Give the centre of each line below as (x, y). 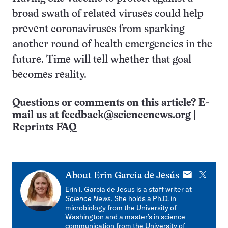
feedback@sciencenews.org (126, 115)
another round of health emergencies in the (112, 45)
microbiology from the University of (121, 208)
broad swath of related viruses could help (108, 14)
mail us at (37, 115)
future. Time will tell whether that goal (102, 60)
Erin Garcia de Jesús (136, 176)
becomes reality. (54, 75)
